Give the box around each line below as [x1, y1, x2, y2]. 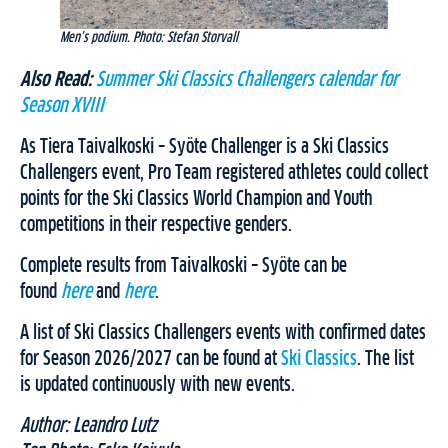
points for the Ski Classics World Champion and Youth [20, 189, 373, 210]
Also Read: [20, 70, 92, 91]
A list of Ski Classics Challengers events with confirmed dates [20, 323, 426, 344]
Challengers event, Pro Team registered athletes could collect [20, 163, 428, 184]
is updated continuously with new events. [20, 375, 295, 396]
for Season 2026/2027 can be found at [20, 349, 281, 370]
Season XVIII [20, 96, 104, 117]
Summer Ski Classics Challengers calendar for [96, 70, 398, 91]
